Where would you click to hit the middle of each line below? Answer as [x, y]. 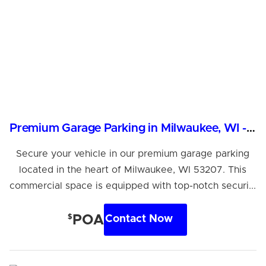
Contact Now [139, 219]
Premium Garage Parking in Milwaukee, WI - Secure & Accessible [251, 128]
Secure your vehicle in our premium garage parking [133, 153]
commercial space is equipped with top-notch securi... [133, 186]
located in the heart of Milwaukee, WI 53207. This [133, 170]
